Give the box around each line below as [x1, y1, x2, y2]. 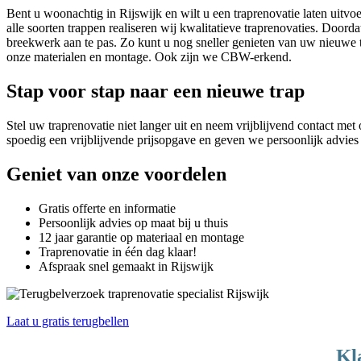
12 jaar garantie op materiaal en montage [39, 230, 244, 244]
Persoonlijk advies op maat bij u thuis [39, 215, 228, 230]
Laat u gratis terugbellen [6, 313, 129, 328]
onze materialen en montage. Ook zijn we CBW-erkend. [6, 50, 292, 64]
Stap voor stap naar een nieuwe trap [6, 80, 305, 102]
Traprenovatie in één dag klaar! [39, 244, 197, 259]
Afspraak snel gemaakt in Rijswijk [39, 259, 214, 273]
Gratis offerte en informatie [39, 201, 176, 215]
